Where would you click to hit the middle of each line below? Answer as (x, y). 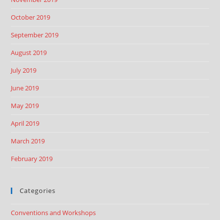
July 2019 (24, 70)
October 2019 (31, 17)
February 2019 (32, 159)
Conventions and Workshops (54, 213)
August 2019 (29, 53)
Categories (38, 191)
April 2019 (25, 123)
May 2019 (25, 106)
